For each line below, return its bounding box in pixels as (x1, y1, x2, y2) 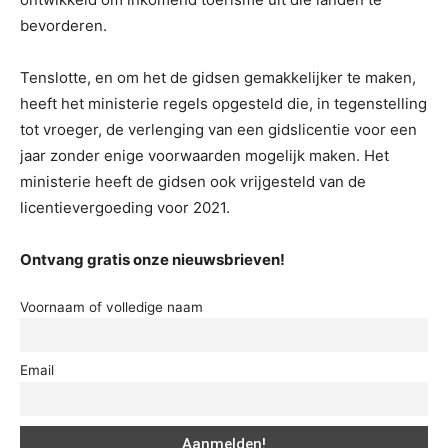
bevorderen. (20, 15, 107, 35)
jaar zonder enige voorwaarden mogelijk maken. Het (20, 145, 389, 165)
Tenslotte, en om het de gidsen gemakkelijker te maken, (20, 67, 416, 87)
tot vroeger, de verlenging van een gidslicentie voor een (20, 119, 417, 139)
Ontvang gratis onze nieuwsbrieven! (20, 249, 285, 269)
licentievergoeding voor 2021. (20, 197, 230, 217)
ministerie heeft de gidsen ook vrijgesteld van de (20, 171, 366, 191)
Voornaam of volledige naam (20, 298, 203, 315)
